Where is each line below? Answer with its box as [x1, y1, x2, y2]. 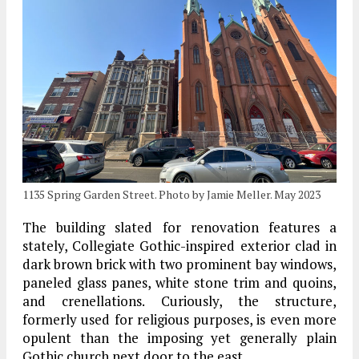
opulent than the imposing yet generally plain [22, 329, 337, 347]
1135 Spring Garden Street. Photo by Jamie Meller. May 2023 [22, 187, 321, 202]
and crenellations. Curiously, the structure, [22, 292, 337, 310]
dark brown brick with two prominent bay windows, [22, 255, 337, 273]
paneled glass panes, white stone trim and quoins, [22, 273, 337, 292]
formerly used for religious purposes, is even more [22, 310, 337, 329]
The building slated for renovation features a [22, 218, 337, 236]
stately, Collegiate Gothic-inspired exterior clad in [22, 236, 337, 255]
